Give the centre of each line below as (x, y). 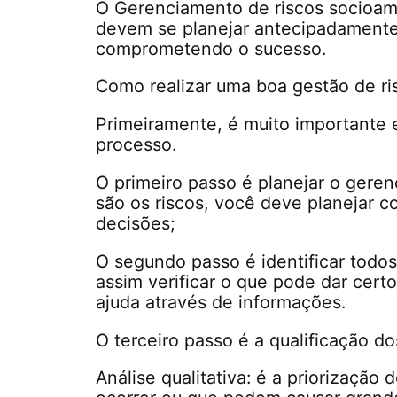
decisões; (136, 223)
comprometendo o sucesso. (211, 48)
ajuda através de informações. (221, 302)
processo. (136, 145)
